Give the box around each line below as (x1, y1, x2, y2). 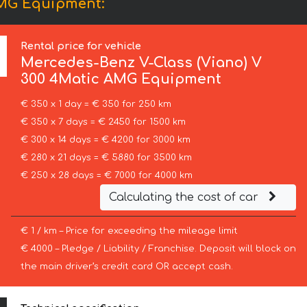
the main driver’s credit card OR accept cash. (20, 262, 233, 272)
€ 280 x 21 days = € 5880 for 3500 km (20, 153, 192, 163)
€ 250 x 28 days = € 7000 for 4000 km (20, 171, 193, 181)
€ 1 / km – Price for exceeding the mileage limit (20, 226, 238, 236)
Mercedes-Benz (21, 55, 140, 71)
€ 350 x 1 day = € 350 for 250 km (20, 99, 171, 110)
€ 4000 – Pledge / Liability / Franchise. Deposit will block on (20, 244, 296, 254)
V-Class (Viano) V (139, 55, 262, 71)
